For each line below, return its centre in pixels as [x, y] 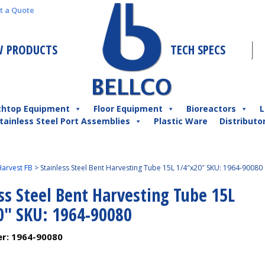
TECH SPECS [198, 50]
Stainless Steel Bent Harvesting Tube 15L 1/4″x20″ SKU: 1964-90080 [151, 167]
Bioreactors [211, 108]
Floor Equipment [128, 108]
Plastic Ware [180, 121]
